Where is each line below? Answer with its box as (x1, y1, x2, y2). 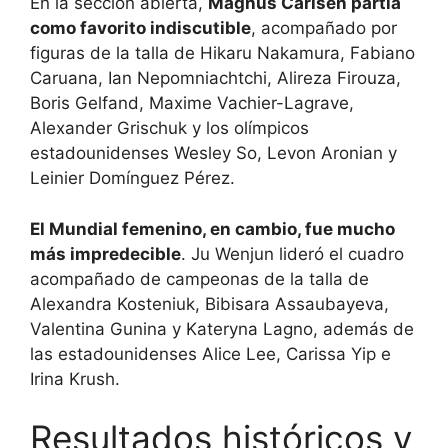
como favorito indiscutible (30, 18, 251, 39)
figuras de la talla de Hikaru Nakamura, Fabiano (30, 43, 415, 64)
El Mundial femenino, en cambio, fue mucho (30, 218, 395, 239)
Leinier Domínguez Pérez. (30, 168, 235, 189)
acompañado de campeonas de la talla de (30, 268, 369, 289)
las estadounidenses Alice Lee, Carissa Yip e (30, 343, 391, 364)
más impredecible (30, 243, 181, 264)
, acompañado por (251, 18, 397, 39)
